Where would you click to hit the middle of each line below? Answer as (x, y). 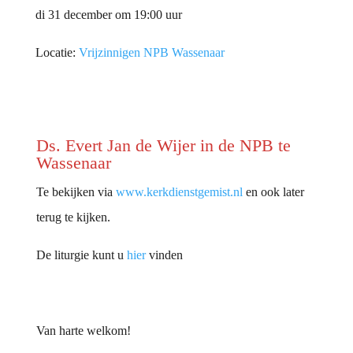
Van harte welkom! (83, 330)
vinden (164, 255)
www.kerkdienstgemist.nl (179, 191)
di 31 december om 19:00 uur (108, 14)
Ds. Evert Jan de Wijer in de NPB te (163, 145)
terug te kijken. (73, 217)
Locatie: (57, 52)
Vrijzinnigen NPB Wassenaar (151, 52)
